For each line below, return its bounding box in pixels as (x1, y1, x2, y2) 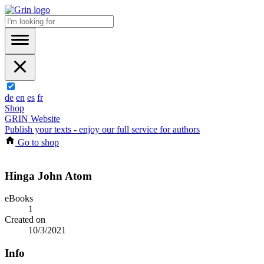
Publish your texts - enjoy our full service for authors (5, 124, 200, 134)
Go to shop (15, 137, 59, 147)
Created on (5, 214, 45, 225)
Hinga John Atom (5, 169, 92, 182)
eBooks (5, 193, 33, 204)
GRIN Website (5, 114, 60, 124)
